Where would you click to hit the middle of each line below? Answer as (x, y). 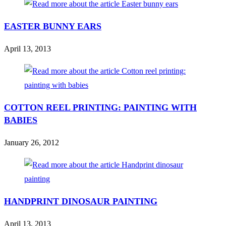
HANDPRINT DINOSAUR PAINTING (81, 202)
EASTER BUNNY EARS (53, 26)
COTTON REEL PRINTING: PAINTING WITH (100, 108)
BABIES (21, 120)
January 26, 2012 (32, 143)
